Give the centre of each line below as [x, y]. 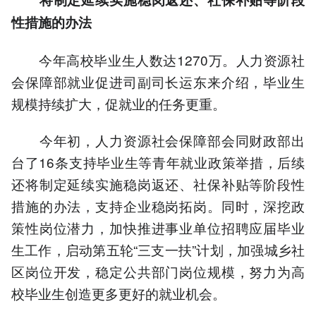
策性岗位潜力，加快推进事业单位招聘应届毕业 [158, 227]
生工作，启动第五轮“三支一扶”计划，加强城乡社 [158, 249]
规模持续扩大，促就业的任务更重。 [119, 103]
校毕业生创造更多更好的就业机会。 [119, 293]
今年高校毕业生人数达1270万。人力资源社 [158, 59]
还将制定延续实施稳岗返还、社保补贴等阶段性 [158, 183]
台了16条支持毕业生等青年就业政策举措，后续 [158, 162]
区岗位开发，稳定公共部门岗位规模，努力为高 [158, 271]
